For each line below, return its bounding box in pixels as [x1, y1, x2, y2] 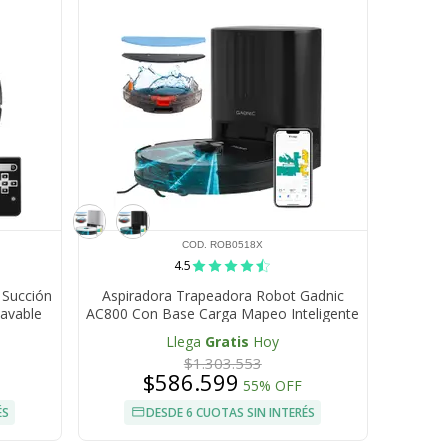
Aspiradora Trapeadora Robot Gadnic [101, 286, 344, 306]
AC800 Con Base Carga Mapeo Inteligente [86, 304, 360, 324]
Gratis [205, 332, 250, 352]
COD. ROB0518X [182, 239, 264, 251]
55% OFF [243, 376, 303, 396]
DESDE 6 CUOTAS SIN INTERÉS [146, 404, 316, 422]
